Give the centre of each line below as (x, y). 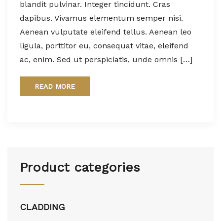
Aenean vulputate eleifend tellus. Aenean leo (106, 32)
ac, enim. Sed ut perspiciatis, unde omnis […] (106, 59)
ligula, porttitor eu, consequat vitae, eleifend (104, 45)
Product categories (80, 167)
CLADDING (42, 207)
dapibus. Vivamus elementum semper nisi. (101, 18)
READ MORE (55, 86)
